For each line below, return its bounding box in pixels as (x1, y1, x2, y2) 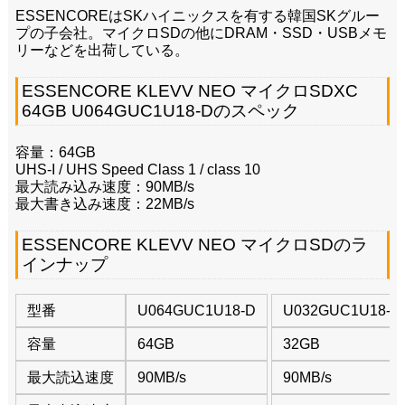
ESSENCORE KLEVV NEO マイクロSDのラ (21, 235, 368, 255)
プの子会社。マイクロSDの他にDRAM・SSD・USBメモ (14, 25, 387, 42)
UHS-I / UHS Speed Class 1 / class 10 (14, 162, 260, 178)
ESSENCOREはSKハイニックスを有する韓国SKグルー (14, 8, 380, 24)
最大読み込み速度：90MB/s (14, 179, 194, 195)
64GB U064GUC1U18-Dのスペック (21, 101, 299, 121)
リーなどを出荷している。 (14, 42, 189, 59)
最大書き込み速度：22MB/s (14, 196, 194, 212)
